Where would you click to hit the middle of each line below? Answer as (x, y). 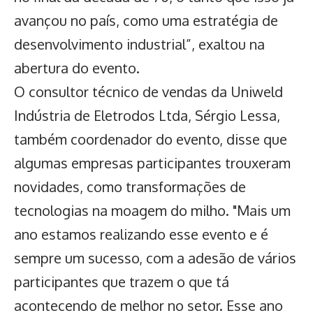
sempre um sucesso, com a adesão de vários (155, 258)
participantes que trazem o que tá (122, 282)
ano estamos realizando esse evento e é (141, 234)
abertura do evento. (77, 68)
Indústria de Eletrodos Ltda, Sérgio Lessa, (147, 116)
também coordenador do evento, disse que (151, 139)
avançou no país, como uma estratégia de (146, 21)
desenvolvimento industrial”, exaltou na (139, 44)
